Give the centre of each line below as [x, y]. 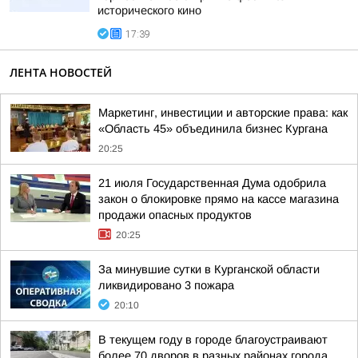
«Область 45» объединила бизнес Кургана [213, 129]
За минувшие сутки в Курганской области [209, 269]
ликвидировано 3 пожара [166, 285]
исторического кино [149, 10]
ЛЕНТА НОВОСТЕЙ [61, 72]
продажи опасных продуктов [175, 215]
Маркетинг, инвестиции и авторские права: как [223, 113]
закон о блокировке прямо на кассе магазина [219, 199]
